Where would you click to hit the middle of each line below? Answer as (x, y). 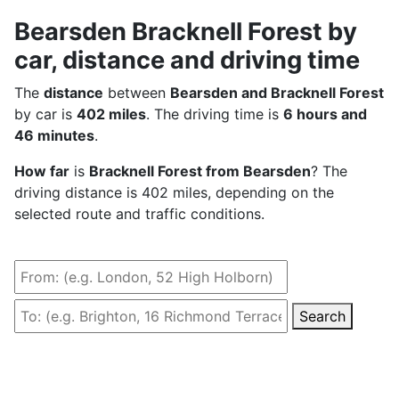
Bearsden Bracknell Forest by (186, 31)
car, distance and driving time (187, 60)
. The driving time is (215, 114)
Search (322, 316)
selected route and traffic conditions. (139, 213)
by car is (45, 114)
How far (42, 171)
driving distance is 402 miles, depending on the (174, 192)
